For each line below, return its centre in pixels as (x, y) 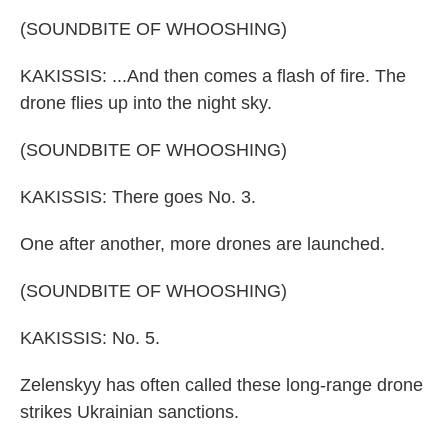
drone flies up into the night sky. (146, 103)
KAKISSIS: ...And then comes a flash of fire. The (213, 76)
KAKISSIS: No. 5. (90, 338)
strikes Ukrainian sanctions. (129, 412)
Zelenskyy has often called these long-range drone (221, 385)
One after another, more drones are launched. (202, 244)
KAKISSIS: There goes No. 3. (138, 197)
